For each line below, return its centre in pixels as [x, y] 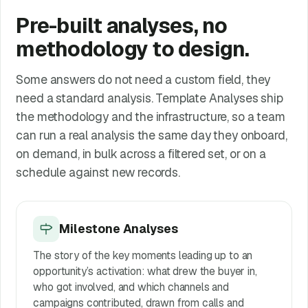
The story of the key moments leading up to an [143, 256]
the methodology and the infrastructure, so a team [151, 116]
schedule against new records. [98, 172]
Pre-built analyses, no [122, 26]
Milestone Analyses [119, 229]
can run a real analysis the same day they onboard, [152, 135]
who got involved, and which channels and [131, 287]
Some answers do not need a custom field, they [143, 79]
